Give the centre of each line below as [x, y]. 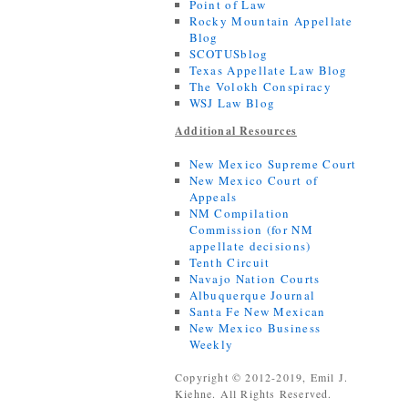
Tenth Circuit [229, 262]
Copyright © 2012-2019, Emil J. [261, 377]
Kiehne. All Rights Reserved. [254, 393]
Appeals [213, 197]
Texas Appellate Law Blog [268, 70]
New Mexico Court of [254, 180]
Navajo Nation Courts [255, 279]
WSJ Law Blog [232, 103]
